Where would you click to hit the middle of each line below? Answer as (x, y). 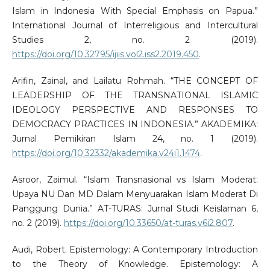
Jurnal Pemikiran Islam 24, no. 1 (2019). (135, 139)
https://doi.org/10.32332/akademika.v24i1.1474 (106, 153)
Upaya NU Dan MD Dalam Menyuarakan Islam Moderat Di (135, 194)
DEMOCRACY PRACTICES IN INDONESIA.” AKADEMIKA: (135, 124)
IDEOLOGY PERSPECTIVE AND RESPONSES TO (135, 110)
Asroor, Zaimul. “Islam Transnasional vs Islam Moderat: (135, 180)
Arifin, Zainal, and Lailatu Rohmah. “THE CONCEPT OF (135, 81)
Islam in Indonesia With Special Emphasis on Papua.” (135, 11)
